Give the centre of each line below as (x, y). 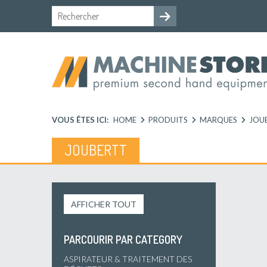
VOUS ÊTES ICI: (80, 119)
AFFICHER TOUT (104, 204)
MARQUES (218, 119)
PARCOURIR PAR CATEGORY (123, 239)
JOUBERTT (96, 150)
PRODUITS (168, 119)
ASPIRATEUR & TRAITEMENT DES (128, 259)
